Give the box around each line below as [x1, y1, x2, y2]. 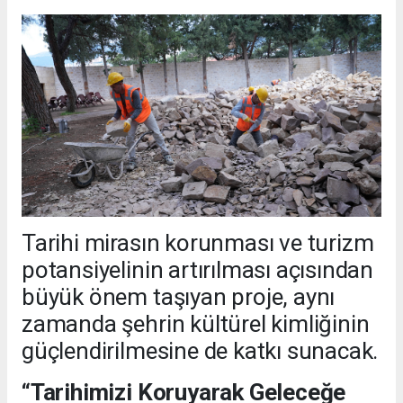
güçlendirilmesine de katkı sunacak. [22, 336, 379, 364]
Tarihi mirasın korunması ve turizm [22, 228, 374, 256]
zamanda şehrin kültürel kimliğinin [22, 309, 370, 337]
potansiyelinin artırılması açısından [22, 255, 374, 283]
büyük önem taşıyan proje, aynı [22, 282, 336, 310]
